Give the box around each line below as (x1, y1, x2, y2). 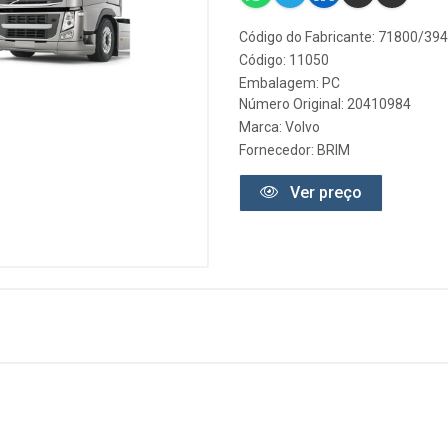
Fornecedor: (239, 142, 317, 158)
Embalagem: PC (239, 75, 340, 91)
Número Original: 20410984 (239, 96, 411, 112)
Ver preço (286, 183, 362, 202)
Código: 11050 (239, 52, 329, 68)
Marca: (239, 119, 285, 135)
